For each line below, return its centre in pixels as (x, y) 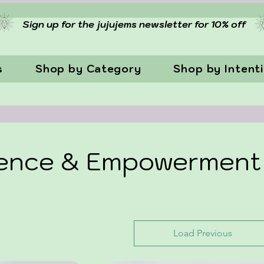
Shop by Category (88, 69)
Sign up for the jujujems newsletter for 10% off (134, 24)
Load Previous (202, 233)
